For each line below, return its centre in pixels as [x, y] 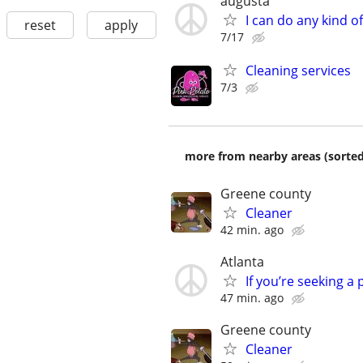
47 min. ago [252, 297]
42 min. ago [252, 229]
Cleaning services [298, 70]
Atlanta [242, 261]
